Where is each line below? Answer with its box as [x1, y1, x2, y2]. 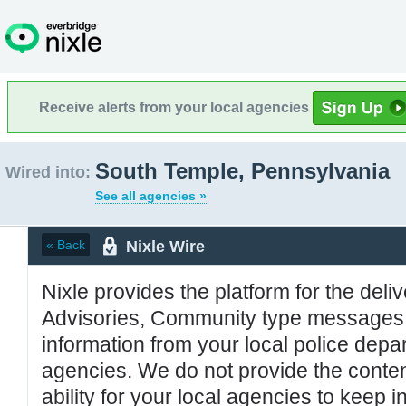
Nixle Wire [126, 237, 205, 256]
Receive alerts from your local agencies [39, 99, 313, 115]
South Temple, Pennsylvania [95, 159, 390, 183]
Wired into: [5, 163, 91, 181]
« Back [46, 237, 85, 252]
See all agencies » [95, 188, 207, 203]
